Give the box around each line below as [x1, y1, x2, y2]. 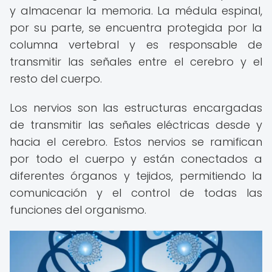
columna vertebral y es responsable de [10, 37, 262, 52]
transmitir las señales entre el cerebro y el [10, 54, 262, 69]
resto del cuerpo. [10, 71, 102, 86]
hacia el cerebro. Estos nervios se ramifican [10, 134, 262, 149]
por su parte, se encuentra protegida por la [10, 20, 262, 35]
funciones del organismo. [10, 202, 146, 217]
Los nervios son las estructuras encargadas [10, 100, 262, 115]
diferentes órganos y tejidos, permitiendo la [10, 168, 262, 183]
